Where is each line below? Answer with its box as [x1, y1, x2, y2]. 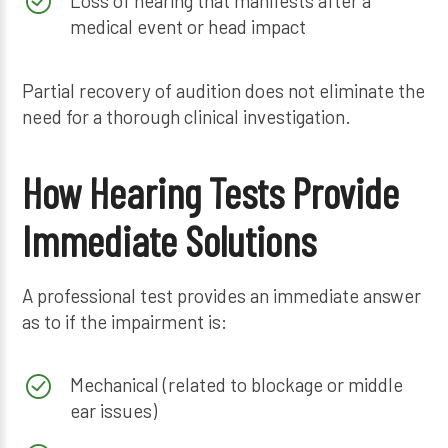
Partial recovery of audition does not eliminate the [22, 78, 426, 102]
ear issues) [69, 399, 157, 423]
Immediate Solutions [22, 214, 317, 265]
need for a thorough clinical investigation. [22, 104, 352, 128]
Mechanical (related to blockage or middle [69, 373, 403, 397]
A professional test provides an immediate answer [22, 283, 422, 307]
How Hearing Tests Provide [22, 166, 400, 217]
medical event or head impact [69, 15, 306, 39]
